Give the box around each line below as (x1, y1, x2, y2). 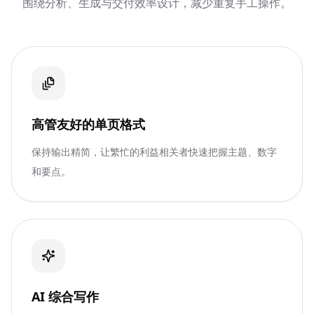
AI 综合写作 (32, 288, 99, 305)
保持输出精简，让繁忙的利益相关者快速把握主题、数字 (32, 145, 277, 158)
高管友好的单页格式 (32, 116, 145, 132)
